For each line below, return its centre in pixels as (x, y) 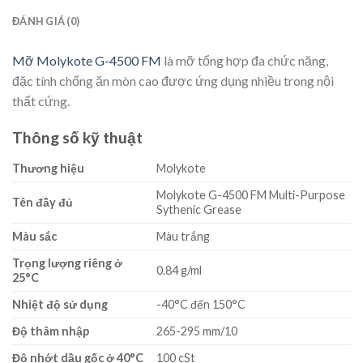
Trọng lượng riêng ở (67, 263)
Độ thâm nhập (52, 331)
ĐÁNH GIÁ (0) (46, 21)
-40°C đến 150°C (201, 304)
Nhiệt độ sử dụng (60, 304)
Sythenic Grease (199, 209)
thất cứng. (41, 101)
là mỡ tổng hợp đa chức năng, (245, 61)
